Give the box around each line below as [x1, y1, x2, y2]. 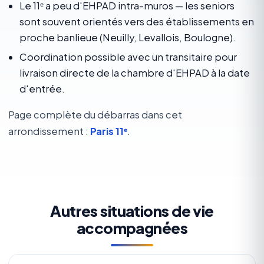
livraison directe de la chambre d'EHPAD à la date [19, 67, 250, 80]
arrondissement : [8, 124, 90, 137]
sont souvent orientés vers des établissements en [19, 15, 255, 28]
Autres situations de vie [50, 200, 214, 220]
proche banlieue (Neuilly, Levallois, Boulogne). [19, 31, 236, 44]
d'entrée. [19, 82, 65, 95]
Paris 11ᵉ [90, 124, 127, 137]
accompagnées [76, 217, 188, 237]
